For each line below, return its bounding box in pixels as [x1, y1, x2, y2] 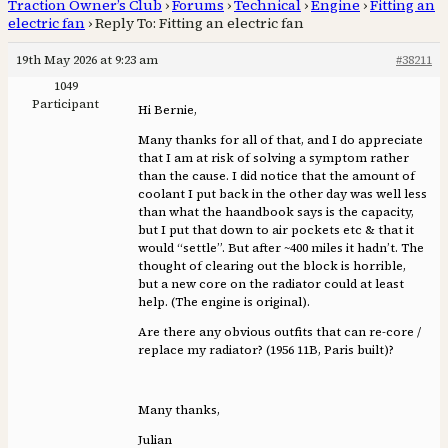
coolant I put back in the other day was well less [138, 186, 427, 203]
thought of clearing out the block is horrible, [138, 258, 406, 275]
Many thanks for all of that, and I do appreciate [138, 132, 423, 149]
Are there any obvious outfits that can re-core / [138, 324, 421, 341]
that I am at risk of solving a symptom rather [138, 150, 409, 167]
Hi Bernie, [138, 102, 197, 119]
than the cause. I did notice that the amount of [138, 168, 415, 185]
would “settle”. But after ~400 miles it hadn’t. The [138, 240, 424, 257]
